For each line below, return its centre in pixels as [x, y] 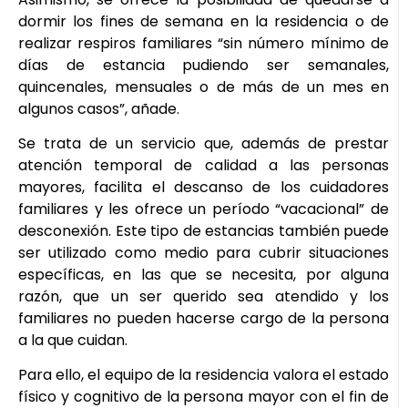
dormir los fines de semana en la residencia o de [204, 21]
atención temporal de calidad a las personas [204, 165]
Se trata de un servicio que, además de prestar [204, 143]
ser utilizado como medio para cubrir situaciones [204, 252]
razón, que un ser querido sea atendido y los [204, 296]
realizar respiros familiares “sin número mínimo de [204, 43]
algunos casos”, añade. [99, 108]
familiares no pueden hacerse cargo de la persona [204, 318]
